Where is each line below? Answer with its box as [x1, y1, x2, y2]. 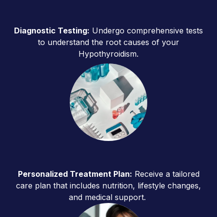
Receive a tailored [132, 169, 200, 179]
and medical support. [69, 192, 148, 202]
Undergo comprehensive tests [90, 25, 203, 35]
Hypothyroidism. [78, 48, 139, 59]
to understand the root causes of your [38, 37, 179, 47]
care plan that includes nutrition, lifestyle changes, [16, 180, 201, 190]
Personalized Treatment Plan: [17, 169, 132, 179]
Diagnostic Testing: [14, 25, 90, 35]
